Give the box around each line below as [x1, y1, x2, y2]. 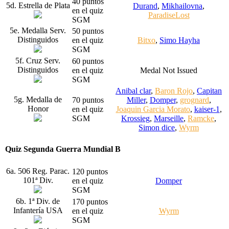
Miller [126, 95, 146, 104]
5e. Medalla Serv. [10, 26, 66, 35]
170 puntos [72, 197, 108, 206]
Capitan [197, 86, 222, 95]
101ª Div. [22, 175, 53, 185]
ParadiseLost [148, 10, 190, 19]
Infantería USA [13, 205, 63, 215]
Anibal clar [116, 86, 151, 95]
